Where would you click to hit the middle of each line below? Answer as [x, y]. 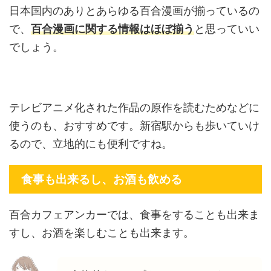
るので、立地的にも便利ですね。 [91, 143]
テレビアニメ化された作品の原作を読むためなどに [134, 107]
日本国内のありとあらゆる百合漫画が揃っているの [134, 10]
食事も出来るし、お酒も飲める [102, 179]
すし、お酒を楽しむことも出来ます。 [102, 232]
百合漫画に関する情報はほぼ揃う [113, 28]
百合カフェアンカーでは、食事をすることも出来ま [134, 214]
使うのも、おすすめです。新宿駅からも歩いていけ [134, 125]
